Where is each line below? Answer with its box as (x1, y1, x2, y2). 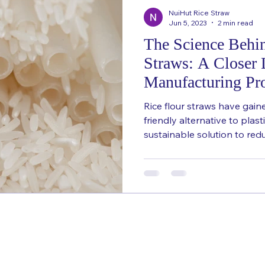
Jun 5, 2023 (169, 18, 207, 27)
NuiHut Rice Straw (169, 8, 230, 17)
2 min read (218, 18, 253, 27)
